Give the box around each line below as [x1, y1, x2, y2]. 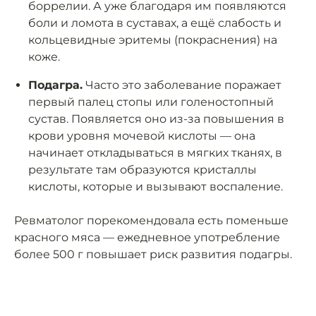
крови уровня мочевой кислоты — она [28, 129, 255, 143]
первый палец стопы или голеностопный [28, 95, 274, 109]
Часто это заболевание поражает [83, 78, 281, 92]
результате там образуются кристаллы [28, 163, 257, 177]
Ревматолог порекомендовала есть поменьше [14, 214, 288, 228]
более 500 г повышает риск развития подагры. [14, 248, 292, 262]
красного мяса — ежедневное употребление [14, 231, 280, 245]
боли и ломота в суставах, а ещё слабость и [28, 16, 281, 30]
